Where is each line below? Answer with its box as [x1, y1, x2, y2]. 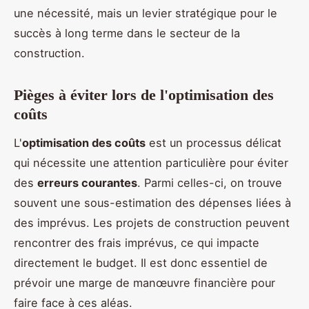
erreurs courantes [37, 175, 137, 190]
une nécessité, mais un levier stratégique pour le [14, 6, 277, 21]
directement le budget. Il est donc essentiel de [14, 255, 268, 270]
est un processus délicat [146, 135, 281, 150]
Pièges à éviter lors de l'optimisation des [14, 86, 274, 104]
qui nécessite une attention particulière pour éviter [14, 155, 288, 170]
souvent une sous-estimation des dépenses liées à [14, 195, 291, 210]
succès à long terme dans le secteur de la [14, 26, 240, 41]
